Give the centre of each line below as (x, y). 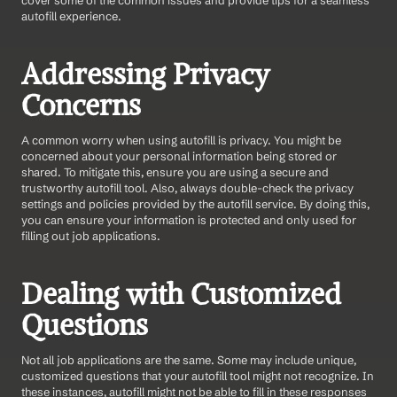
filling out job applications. (91, 235)
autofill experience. (71, 16)
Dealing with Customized (181, 294)
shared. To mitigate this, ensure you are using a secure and (175, 171)
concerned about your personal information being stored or (179, 156)
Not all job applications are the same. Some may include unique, (189, 359)
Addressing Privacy (145, 74)
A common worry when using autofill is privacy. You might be (181, 140)
